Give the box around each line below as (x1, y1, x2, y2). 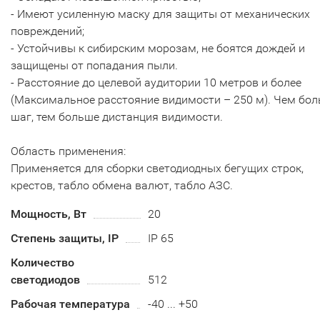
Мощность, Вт (11, 207, 86, 221)
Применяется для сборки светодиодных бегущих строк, (11, 161, 304, 175)
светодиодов (11, 273, 80, 286)
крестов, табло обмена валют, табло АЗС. (11, 179, 233, 192)
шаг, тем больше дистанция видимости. (11, 110, 223, 124)
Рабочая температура (11, 297, 130, 311)
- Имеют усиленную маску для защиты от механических (11, 7, 310, 21)
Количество (11, 256, 74, 269)
